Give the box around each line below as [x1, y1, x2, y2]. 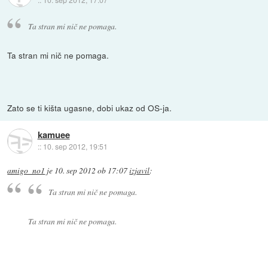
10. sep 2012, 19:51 [42, 141, 108, 152]
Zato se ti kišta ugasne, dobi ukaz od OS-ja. [7, 101, 172, 114]
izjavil [129, 165, 150, 176]
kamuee [37, 128, 70, 142]
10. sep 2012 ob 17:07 [54, 165, 128, 176]
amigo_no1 [7, 165, 45, 176]
